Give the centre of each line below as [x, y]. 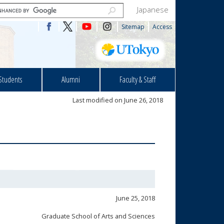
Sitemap [133, 27]
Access [162, 27]
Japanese [153, 9]
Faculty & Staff [138, 79]
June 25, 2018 [135, 198]
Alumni [71, 79]
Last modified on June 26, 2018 [118, 100]
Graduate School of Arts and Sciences [98, 216]
